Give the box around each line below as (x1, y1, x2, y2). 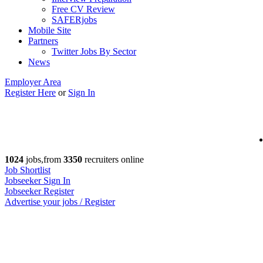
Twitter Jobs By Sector (52, 46, 136, 56)
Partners (28, 36, 58, 46)
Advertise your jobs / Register (5, 197, 115, 207)
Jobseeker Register (5, 186, 74, 196)
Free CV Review (52, 4, 115, 14)
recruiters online (82, 154, 144, 164)
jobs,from (23, 154, 63, 164)
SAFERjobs (52, 15, 97, 25)
